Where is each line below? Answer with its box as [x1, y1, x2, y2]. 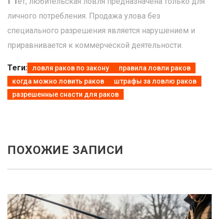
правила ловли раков [119, 64, 191, 72]
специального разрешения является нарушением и [7, 26, 195, 36]
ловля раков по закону [32, 64, 109, 72]
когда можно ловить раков [12, 77, 104, 86]
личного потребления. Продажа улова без [7, 11, 160, 21]
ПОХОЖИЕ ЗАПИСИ [7, 143, 124, 157]
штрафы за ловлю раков [114, 77, 197, 86]
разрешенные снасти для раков [12, 90, 119, 99]
